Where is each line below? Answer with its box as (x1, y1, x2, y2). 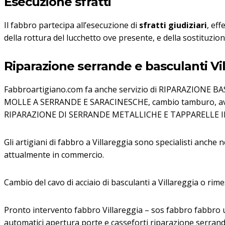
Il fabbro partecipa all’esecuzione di (4, 20, 139, 31)
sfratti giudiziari (139, 20, 207, 31)
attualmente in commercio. (4, 149, 104, 161)
